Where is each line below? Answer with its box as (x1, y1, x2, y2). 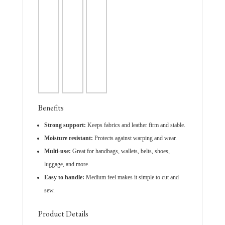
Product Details (38, 208, 88, 219)
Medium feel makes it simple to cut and (84, 174, 179, 181)
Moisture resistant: (44, 135, 93, 142)
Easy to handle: (44, 174, 84, 181)
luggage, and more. (44, 161, 89, 168)
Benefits (38, 102, 64, 114)
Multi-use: (44, 148, 71, 155)
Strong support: (44, 122, 86, 129)
